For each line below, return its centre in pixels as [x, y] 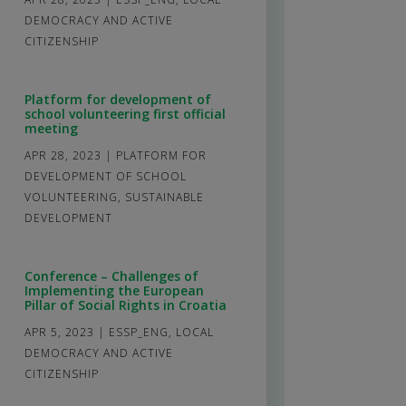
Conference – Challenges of [111, 275]
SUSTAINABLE [164, 197]
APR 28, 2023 [63, 155]
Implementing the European [114, 290]
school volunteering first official [125, 113]
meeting [51, 128]
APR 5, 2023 [59, 332]
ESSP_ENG [138, 332]
